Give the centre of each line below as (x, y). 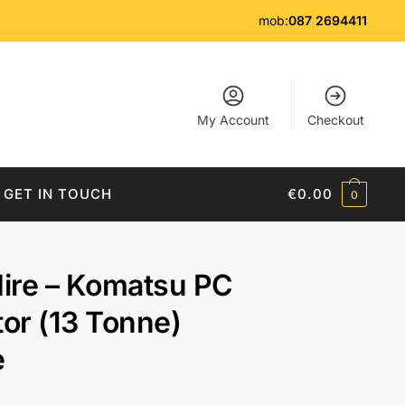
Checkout (335, 120)
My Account (234, 120)
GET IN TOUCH (57, 194)
